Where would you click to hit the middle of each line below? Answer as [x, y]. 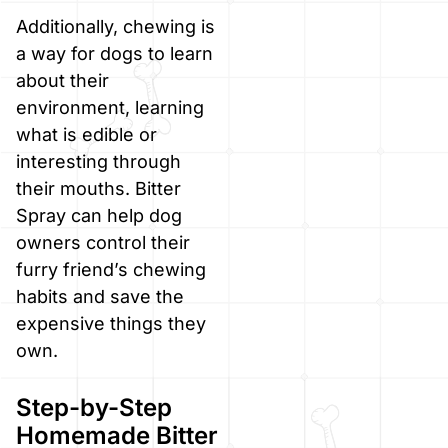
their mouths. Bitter [98, 188]
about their [62, 80]
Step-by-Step [94, 407]
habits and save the [100, 296]
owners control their [103, 242]
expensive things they [111, 323]
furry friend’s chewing [111, 269]
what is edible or [86, 134]
